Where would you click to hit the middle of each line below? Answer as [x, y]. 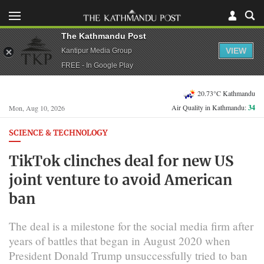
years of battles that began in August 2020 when [120, 240]
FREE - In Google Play [97, 65]
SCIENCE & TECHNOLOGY [58, 133]
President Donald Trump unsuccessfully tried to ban [128, 255]
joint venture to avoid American [121, 181]
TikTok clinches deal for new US [121, 162]
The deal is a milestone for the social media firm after [131, 226]
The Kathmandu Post [104, 36]
